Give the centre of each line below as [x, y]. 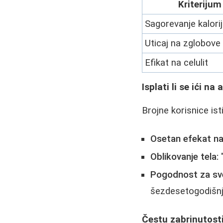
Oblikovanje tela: [185, 157]
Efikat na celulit [177, 62]
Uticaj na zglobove [183, 43]
